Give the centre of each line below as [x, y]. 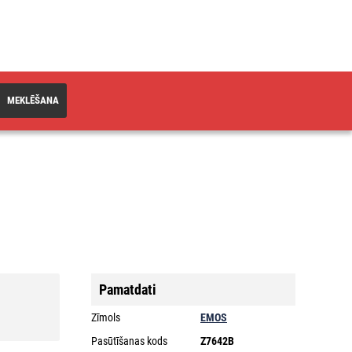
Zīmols [106, 317]
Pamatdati [128, 289]
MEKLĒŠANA [33, 100]
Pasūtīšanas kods [129, 341]
